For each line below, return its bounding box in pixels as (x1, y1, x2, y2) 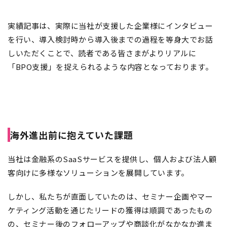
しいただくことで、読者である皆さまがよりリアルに (8, 48, 197, 59)
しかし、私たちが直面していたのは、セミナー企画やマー (8, 191, 213, 202)
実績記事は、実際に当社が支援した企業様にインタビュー (8, 20, 213, 31)
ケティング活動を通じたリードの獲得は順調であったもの (8, 205, 213, 216)
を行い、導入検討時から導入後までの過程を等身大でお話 (8, 34, 213, 45)
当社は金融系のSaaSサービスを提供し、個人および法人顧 (8, 154, 217, 165)
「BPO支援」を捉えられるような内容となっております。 (8, 61, 213, 72)
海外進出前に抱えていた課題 (10, 128, 133, 142)
